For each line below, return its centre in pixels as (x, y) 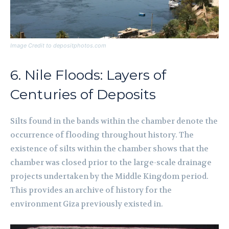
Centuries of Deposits (83, 95)
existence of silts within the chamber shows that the (109, 149)
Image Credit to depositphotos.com (58, 46)
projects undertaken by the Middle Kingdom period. (109, 177)
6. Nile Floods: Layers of (88, 75)
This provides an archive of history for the (91, 190)
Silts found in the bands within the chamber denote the (114, 121)
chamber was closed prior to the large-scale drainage (111, 163)
